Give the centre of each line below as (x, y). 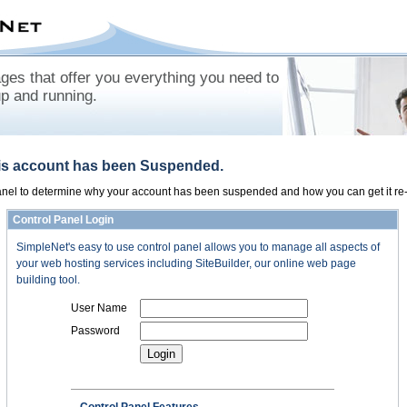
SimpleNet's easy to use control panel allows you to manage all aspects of (198, 247)
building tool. (48, 280)
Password (95, 331)
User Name (99, 308)
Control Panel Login (63, 220)
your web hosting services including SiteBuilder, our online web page (186, 263)
